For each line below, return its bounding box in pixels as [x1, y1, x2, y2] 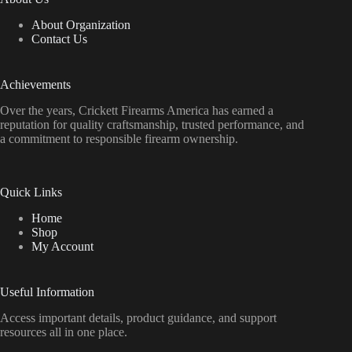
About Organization [31, 18, 130, 32]
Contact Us [31, 32, 87, 46]
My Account [31, 239, 93, 253]
